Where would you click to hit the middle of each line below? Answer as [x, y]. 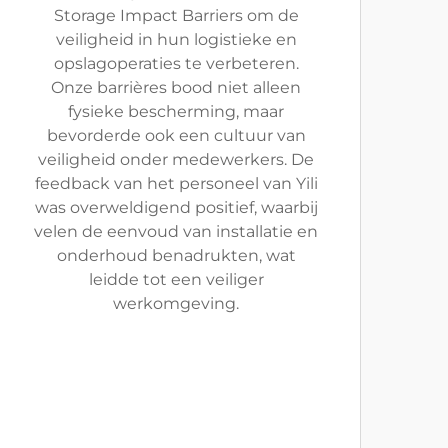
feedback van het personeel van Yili [176, 183]
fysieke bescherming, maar [176, 111]
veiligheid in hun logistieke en [176, 39]
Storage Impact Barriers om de [176, 15]
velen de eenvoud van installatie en [176, 231]
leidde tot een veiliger [176, 279]
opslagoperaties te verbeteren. [176, 63]
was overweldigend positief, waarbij [176, 207]
